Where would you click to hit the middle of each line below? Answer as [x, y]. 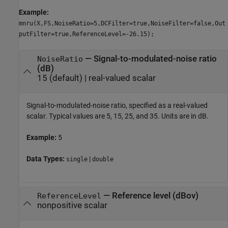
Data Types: [46, 159]
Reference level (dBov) [155, 196]
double [103, 159]
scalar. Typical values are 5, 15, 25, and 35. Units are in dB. [118, 116]
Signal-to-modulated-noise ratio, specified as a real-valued [117, 105]
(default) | [68, 78]
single [77, 159]
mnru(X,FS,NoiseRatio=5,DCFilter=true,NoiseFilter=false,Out [122, 24]
